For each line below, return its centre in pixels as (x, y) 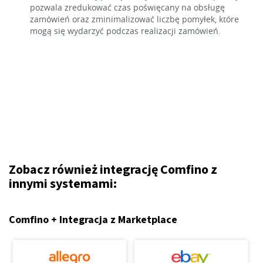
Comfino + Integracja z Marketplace (93, 220)
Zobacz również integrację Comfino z (113, 170)
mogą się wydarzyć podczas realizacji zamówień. (125, 31)
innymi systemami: (63, 184)
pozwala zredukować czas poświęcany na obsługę (127, 7)
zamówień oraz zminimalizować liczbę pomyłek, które (134, 19)
